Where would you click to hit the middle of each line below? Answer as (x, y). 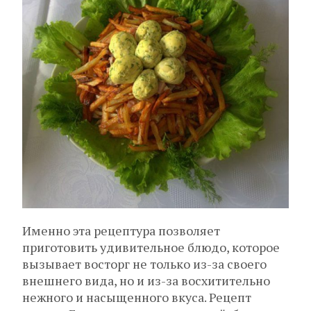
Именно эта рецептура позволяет (121, 231)
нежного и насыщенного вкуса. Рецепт (137, 297)
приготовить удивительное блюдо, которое (151, 247)
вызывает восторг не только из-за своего (144, 264)
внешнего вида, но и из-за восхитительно (146, 281)
